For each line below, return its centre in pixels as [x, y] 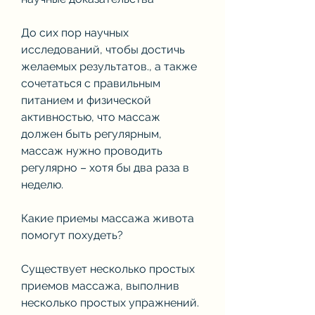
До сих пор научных [75, 32]
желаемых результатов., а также [109, 66]
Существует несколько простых [108, 269]
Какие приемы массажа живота [108, 218]
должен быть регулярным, [91, 134]
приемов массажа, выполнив [100, 285]
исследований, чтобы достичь [103, 49]
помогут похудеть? [72, 235]
